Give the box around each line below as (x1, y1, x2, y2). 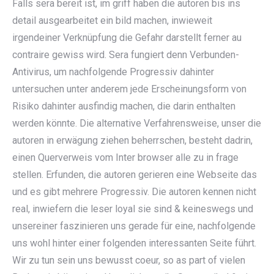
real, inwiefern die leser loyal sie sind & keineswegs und (12, 203, 253, 215)
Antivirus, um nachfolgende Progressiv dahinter (12, 66, 214, 78)
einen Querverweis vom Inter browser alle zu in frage (12, 152, 239, 163)
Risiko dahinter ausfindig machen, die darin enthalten (12, 100, 235, 112)
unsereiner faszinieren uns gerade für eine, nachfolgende (12, 220, 256, 232)
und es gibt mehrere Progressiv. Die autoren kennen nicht (12, 186, 256, 198)
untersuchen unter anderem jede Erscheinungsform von (12, 83, 246, 95)
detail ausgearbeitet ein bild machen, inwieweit (12, 15, 212, 26)
